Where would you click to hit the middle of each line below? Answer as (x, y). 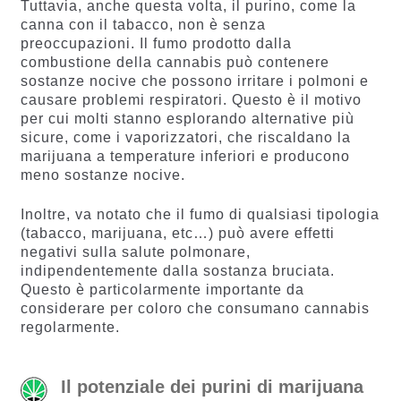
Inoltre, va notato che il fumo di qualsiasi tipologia (200, 214)
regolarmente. (70, 327)
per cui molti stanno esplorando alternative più (187, 118)
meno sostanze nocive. (102, 175)
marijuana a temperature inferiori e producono (185, 156)
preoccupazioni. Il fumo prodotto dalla (156, 43)
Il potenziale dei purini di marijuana (212, 386)
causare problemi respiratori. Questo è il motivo (191, 99)
